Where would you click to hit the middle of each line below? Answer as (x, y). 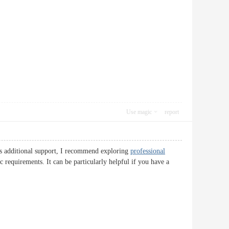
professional (148, 151)
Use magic (139, 112)
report (172, 112)
